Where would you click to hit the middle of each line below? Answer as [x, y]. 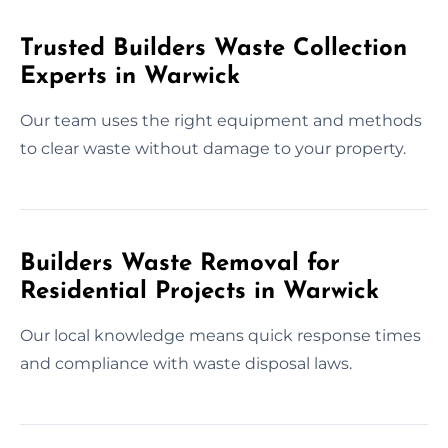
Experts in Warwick [130, 76]
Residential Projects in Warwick [199, 291]
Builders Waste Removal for [180, 263]
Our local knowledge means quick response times [220, 335]
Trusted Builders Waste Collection [213, 48]
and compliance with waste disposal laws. [186, 363]
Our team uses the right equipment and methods [221, 120]
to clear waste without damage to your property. [213, 148]
